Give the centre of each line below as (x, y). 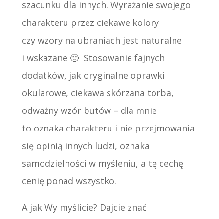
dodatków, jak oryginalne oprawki (93, 76)
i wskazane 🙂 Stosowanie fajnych (93, 58)
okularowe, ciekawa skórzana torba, (98, 93)
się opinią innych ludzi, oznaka (86, 146)
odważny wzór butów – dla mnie (89, 111)
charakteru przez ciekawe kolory (90, 23)
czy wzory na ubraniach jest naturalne (102, 40)
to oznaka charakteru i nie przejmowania (108, 128)
